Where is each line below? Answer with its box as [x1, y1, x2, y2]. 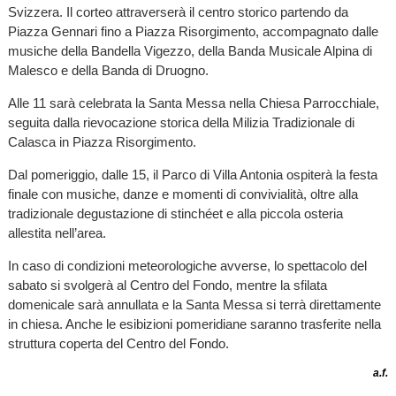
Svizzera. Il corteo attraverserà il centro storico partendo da [7, 4, 348, 19]
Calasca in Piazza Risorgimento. [7, 133, 196, 149]
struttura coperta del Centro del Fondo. [7, 336, 229, 352]
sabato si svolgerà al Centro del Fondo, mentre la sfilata [7, 278, 327, 293]
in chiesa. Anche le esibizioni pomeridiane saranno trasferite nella [7, 316, 381, 332]
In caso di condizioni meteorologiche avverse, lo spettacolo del [7, 258, 367, 274]
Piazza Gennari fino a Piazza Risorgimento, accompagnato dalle [7, 23, 378, 39]
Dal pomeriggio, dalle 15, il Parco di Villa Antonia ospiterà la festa [7, 167, 377, 183]
